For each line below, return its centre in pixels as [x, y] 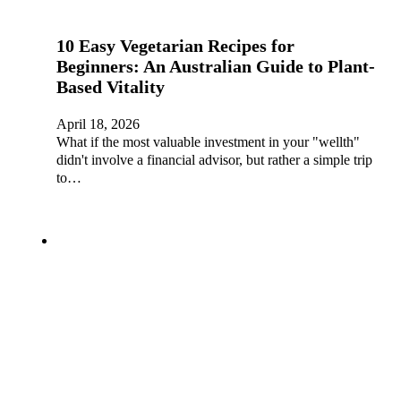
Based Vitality [111, 87]
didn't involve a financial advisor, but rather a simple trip [214, 160]
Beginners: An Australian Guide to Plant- [216, 67]
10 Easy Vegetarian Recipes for [175, 46]
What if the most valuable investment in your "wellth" [208, 142]
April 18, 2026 [98, 124]
